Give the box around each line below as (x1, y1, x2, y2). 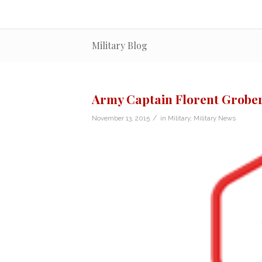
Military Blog (91, 39, 147, 51)
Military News (193, 113, 236, 122)
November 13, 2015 (91, 113, 150, 122)
